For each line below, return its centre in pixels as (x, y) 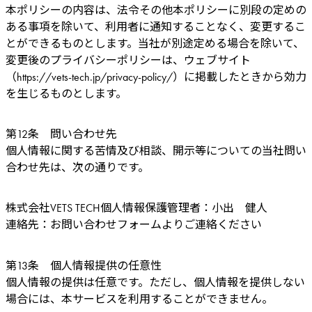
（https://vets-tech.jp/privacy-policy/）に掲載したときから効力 (156, 77)
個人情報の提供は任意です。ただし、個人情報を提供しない (155, 282)
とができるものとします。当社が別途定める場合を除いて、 (155, 43)
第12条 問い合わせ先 (61, 134)
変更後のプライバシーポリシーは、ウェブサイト (128, 60)
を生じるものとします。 (66, 93)
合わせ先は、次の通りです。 (77, 168)
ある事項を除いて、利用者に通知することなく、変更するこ (156, 26)
